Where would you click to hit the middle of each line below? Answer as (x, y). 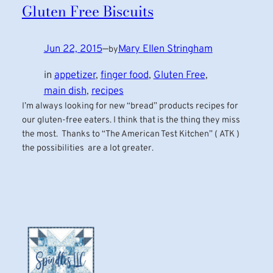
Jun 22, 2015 (73, 49)
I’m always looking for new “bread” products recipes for (130, 106)
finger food (124, 75)
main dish (65, 91)
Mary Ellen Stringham (165, 49)
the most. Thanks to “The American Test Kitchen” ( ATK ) (130, 134)
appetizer (75, 75)
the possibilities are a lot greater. (87, 148)
